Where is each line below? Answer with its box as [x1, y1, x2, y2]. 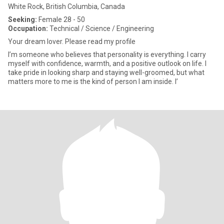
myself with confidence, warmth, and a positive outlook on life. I [8, 59, 206, 67]
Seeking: [8, 15, 37, 23]
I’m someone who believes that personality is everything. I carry [8, 50, 206, 58]
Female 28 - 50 [37, 15, 85, 23]
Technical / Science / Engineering [48, 24, 154, 32]
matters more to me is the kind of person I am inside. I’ [8, 77, 178, 85]
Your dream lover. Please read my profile [8, 37, 135, 45]
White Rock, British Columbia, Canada [8, 2, 125, 10]
